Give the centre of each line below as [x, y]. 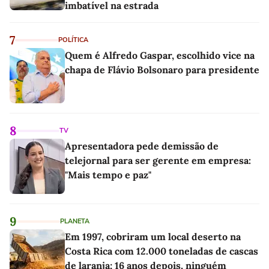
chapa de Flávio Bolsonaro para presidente [162, 70]
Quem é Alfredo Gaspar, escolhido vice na [160, 56]
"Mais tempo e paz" [108, 175]
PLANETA [75, 222]
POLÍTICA [73, 40]
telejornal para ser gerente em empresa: [158, 161]
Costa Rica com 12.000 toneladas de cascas [162, 251]
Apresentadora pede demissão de [142, 146]
